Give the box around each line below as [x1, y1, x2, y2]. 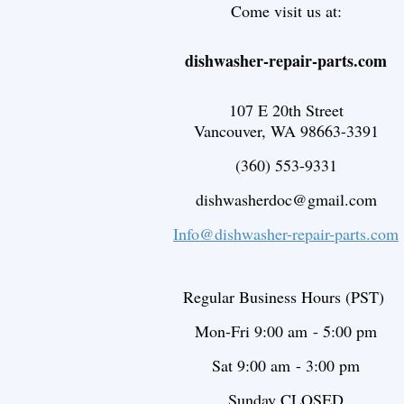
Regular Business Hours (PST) [183, 286, 384, 308]
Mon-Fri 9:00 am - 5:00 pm [195, 320, 377, 342]
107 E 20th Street [228, 99, 344, 121]
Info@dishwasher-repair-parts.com [173, 223, 399, 244]
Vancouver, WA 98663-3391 [193, 120, 379, 142]
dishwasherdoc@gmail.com [195, 188, 377, 210]
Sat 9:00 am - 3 [212, 354, 314, 376]
